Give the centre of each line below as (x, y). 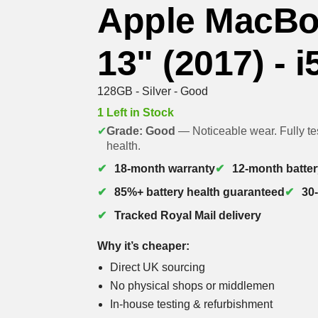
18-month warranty (165, 169)
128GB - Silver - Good (153, 91)
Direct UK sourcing (158, 268)
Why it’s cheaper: (144, 246)
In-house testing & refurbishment (192, 305)
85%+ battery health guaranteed (200, 192)
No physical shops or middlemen (193, 286)
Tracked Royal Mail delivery (188, 216)
